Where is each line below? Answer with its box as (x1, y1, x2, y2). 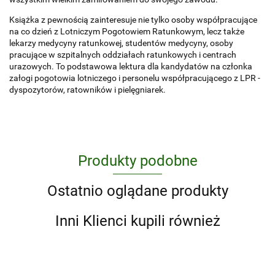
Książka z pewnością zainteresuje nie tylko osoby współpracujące (9, 15, 257, 25)
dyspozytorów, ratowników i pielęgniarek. (9, 85, 166, 95)
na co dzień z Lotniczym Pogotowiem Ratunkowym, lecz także (9, 26, 244, 37)
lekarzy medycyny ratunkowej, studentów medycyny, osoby (9, 38, 233, 48)
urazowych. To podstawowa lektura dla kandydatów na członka (9, 61, 252, 72)
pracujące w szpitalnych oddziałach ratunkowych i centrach (9, 50, 236, 60)
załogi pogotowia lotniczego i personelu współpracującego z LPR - (9, 73, 260, 83)
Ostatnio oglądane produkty (47, 182, 228, 200)
